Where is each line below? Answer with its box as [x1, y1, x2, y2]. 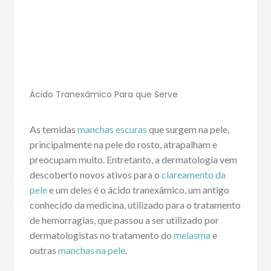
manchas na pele [57, 244, 125, 256]
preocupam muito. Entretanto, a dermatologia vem [29, 154, 237, 166]
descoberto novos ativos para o [29, 169, 162, 181]
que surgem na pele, [146, 123, 229, 135]
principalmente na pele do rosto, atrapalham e [29, 139, 217, 151]
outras [29, 244, 58, 256]
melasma [173, 229, 212, 241]
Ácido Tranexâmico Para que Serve [30, 88, 178, 100]
